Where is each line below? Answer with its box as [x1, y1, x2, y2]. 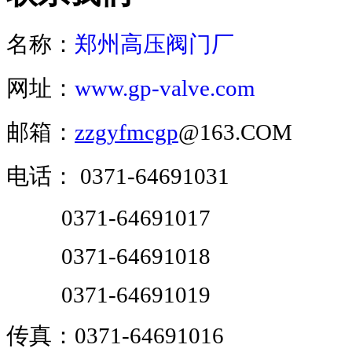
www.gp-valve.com [75, 75, 255, 101]
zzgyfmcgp [75, 119, 178, 145]
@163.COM [178, 119, 292, 145]
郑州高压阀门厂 [75, 31, 234, 57]
